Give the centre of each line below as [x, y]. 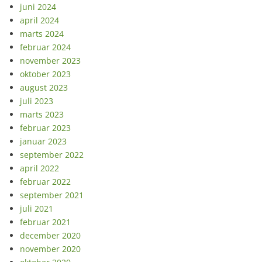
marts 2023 [42, 114]
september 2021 [52, 195]
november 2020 [50, 249]
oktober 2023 [45, 74]
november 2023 [50, 61]
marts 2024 [42, 34]
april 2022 [39, 168]
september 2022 [52, 155]
